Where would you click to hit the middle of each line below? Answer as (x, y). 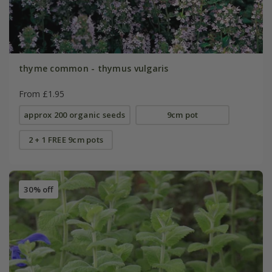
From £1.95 (41, 94)
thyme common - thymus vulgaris (93, 69)
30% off (38, 189)
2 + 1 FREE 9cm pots (66, 140)
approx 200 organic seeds (75, 115)
